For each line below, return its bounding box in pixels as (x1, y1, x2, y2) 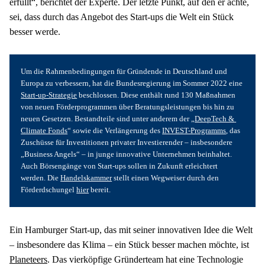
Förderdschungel (21, 186, 77, 195)
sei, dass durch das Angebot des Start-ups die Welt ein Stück (9, 12, 234, 22)
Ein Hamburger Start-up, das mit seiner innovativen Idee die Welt (9, 225, 253, 235)
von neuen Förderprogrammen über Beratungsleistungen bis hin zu (21, 103, 235, 112)
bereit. (89, 186, 111, 195)
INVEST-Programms (162, 127, 227, 135)
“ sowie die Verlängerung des (67, 127, 163, 135)
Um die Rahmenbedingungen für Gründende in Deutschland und (21, 67, 228, 76)
